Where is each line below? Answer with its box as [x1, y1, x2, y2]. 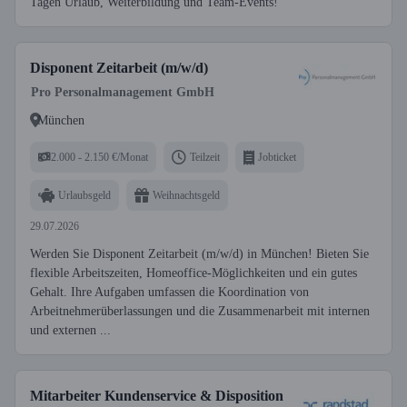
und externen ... [30, 323, 111, 337]
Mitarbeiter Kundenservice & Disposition [30, 388, 283, 403]
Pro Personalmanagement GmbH [31, 85, 214, 99]
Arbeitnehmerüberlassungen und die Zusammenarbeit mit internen [30, 304, 370, 318]
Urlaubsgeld [58, 188, 111, 202]
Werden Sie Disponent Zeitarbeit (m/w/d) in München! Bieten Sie [30, 247, 369, 261]
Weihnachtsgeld [153, 188, 220, 202]
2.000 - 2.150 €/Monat [51, 150, 148, 164]
